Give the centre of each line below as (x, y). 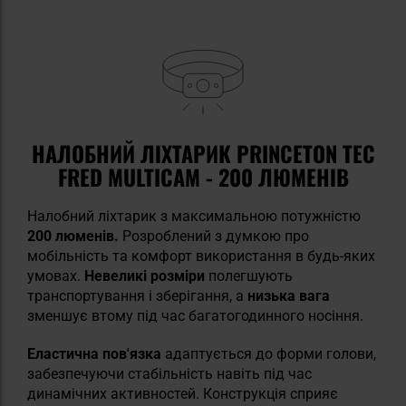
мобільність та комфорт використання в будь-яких (201, 256)
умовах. (56, 275)
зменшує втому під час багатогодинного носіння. (195, 315)
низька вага (289, 295)
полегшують (249, 275)
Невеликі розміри (145, 275)
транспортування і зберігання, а (137, 295)
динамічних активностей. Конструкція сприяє (183, 393)
